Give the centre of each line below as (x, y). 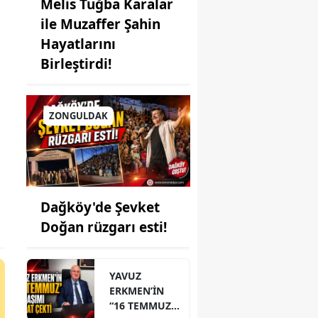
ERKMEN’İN (137, 291)
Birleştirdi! (76, 64)
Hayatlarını (78, 44)
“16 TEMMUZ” (143, 306)
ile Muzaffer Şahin (100, 24)
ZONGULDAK (78, 115)
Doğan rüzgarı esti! (104, 227)
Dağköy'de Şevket (100, 208)
